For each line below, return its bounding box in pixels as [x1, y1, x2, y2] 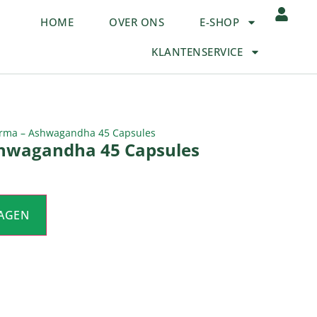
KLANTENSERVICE [151, 45, 243, 59]
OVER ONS [109, 15, 165, 29]
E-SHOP [200, 15, 240, 29]
